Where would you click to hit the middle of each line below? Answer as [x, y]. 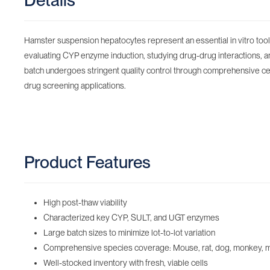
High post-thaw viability [85, 202]
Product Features [87, 162]
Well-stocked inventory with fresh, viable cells [126, 263]
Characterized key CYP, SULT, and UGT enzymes [131, 218]
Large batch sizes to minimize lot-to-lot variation [129, 233]
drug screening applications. [75, 86]
